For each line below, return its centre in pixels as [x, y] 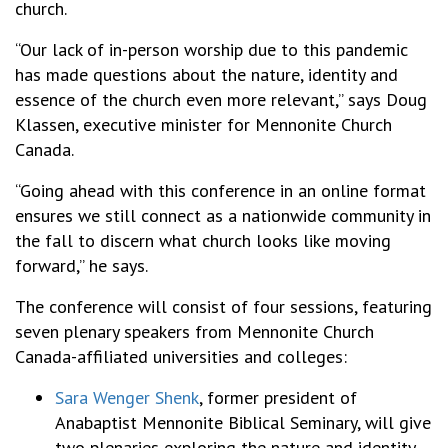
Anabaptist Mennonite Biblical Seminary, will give [243, 423]
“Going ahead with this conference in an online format [220, 191]
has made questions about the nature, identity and [206, 75]
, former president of [278, 398]
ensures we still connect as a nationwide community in [223, 216]
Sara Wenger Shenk [127, 398]
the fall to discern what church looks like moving [203, 241]
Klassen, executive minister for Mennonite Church [203, 125]
